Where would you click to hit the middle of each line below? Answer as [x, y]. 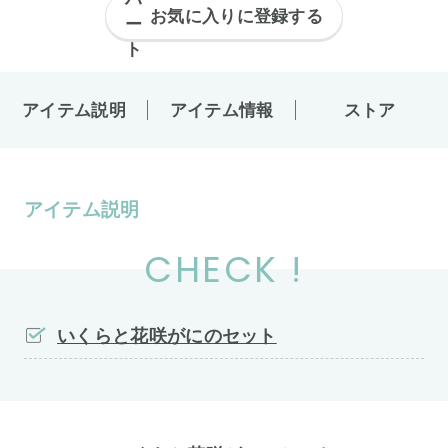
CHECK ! [224, 270]
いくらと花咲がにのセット [167, 336]
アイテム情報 [221, 110]
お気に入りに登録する [236, 16]
